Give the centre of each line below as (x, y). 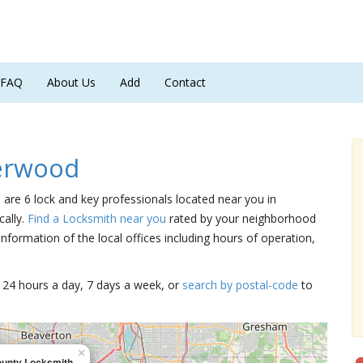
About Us (71, 82)
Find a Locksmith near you (97, 218)
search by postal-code (240, 285)
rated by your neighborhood (241, 218)
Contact (185, 82)
